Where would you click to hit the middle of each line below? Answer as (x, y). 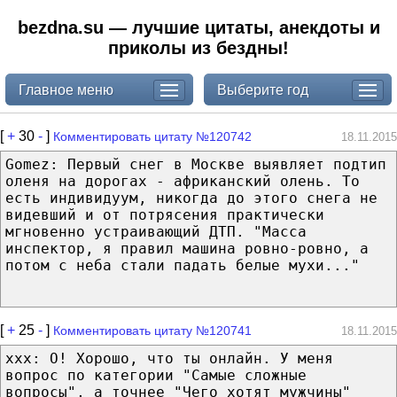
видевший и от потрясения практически (165, 214)
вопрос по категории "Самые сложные (156, 375)
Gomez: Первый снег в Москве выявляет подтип (196, 164)
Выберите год (262, 90)
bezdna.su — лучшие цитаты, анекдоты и (198, 27)
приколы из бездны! (198, 48)
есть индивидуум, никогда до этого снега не (191, 198)
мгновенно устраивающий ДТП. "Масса (156, 231)
